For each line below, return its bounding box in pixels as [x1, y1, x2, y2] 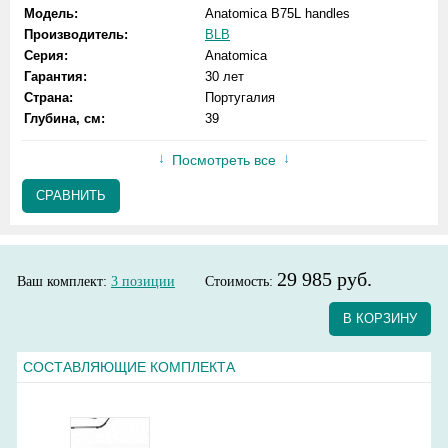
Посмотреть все [172, 152, 276, 168]
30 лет [205, 69, 244, 84]
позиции [118, 274, 175, 289]
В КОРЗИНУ [343, 311, 417, 326]
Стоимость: [205, 274, 277, 289]
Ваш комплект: [17, 274, 111, 289]
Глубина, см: [24, 111, 105, 126]
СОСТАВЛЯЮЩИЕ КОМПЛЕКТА [23, 359, 235, 375]
